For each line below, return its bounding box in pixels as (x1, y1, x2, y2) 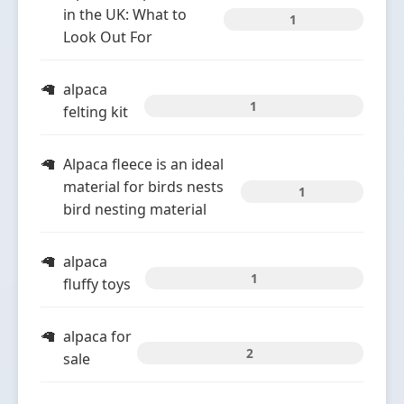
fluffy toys (63, 274, 131, 294)
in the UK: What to (63, 5, 187, 24)
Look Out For (63, 27, 152, 47)
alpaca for (63, 326, 132, 346)
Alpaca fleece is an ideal (63, 154, 224, 174)
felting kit (63, 102, 128, 122)
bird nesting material (63, 199, 207, 219)
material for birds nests (63, 177, 224, 197)
